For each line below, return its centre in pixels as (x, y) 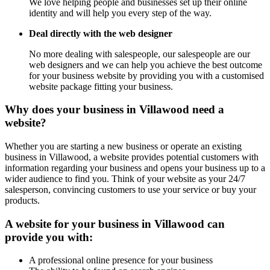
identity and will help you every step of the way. (120, 13)
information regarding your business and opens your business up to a (135, 168)
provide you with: (49, 237)
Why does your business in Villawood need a (115, 110)
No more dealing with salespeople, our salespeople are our (140, 54)
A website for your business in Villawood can (115, 224)
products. (22, 201)
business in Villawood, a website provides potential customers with (132, 157)
